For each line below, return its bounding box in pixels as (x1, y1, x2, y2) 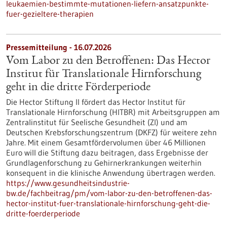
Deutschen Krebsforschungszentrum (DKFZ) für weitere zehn (6, 127, 217, 137)
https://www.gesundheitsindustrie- (6, 178, 130, 188)
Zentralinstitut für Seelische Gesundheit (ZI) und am (6, 117, 187, 127)
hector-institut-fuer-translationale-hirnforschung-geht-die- (6, 198, 210, 208)
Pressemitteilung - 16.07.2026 (6, 42, 111, 52)
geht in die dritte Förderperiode (6, 82, 150, 94)
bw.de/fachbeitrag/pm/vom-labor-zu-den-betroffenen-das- (6, 188, 212, 198)
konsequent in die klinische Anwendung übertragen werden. (6, 168, 215, 178)
